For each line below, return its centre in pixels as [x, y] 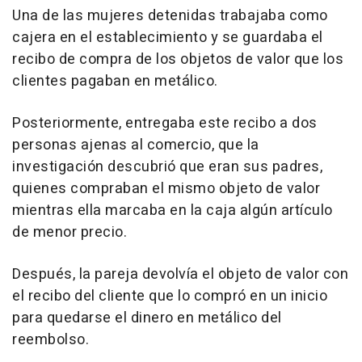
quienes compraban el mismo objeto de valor [166, 189]
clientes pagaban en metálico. [115, 82]
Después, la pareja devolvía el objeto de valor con [180, 275]
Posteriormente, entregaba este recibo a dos [165, 124]
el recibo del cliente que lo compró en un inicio [170, 297]
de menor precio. [69, 233]
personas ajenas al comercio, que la [136, 145]
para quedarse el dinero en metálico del [147, 318]
